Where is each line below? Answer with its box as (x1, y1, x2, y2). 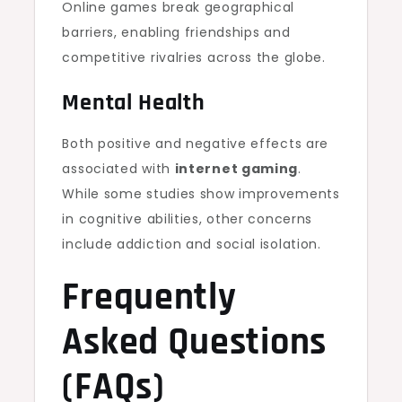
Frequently (62, 274, 237, 322)
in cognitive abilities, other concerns (62, 210, 313, 228)
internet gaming (174, 160, 299, 178)
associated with (62, 160, 175, 178)
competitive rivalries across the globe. (62, 48, 326, 66)
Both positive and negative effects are (62, 135, 329, 153)
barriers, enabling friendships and (62, 23, 291, 41)
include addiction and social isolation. (62, 235, 321, 253)
